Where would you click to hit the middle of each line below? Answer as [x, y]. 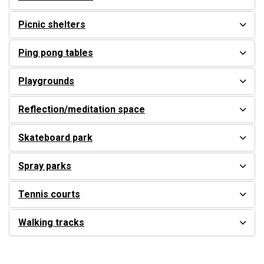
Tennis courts [49, 194]
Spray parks [45, 166]
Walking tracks [51, 223]
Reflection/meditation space [82, 110]
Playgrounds [46, 81]
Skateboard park [55, 138]
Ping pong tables [56, 53]
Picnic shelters [52, 25]
